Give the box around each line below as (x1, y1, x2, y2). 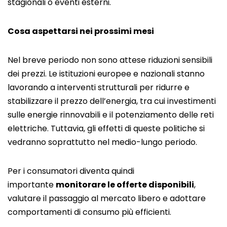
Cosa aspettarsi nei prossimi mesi (8, 25, 154, 37)
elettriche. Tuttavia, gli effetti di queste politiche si (8, 122, 205, 134)
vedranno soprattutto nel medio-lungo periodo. (8, 136, 197, 148)
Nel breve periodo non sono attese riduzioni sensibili (8, 54, 212, 66)
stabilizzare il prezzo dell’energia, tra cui (8, 95, 167, 107)
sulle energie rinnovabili (8, 108, 100, 121)
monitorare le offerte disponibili (56, 178, 194, 191)
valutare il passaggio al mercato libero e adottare (8, 192, 206, 204)
